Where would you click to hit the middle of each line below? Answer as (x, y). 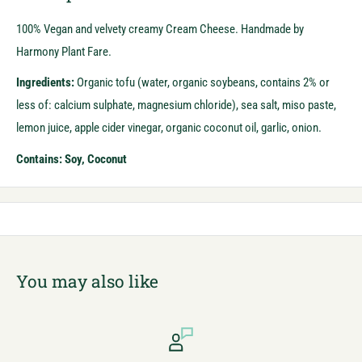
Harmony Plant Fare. (64, 51)
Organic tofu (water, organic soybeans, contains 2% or (202, 83)
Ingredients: (45, 83)
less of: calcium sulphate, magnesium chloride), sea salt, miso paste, (176, 105)
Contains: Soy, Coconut (72, 159)
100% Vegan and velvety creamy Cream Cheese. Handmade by (160, 29)
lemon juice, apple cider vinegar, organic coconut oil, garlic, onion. (169, 128)
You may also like (87, 281)
